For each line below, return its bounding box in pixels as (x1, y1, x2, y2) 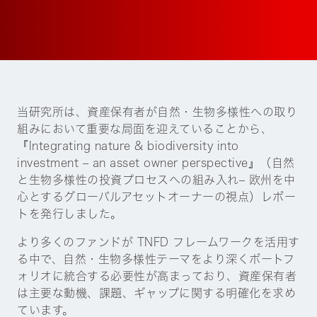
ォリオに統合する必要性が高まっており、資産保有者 (17, 266, 296, 285)
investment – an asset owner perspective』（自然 (17, 153, 295, 172)
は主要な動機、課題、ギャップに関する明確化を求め (17, 283, 296, 302)
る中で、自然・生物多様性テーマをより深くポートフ (17, 249, 294, 268)
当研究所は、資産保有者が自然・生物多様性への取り (17, 102, 297, 121)
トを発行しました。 (17, 204, 122, 223)
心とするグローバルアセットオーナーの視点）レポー (17, 187, 296, 206)
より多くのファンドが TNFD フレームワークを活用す (17, 232, 300, 251)
